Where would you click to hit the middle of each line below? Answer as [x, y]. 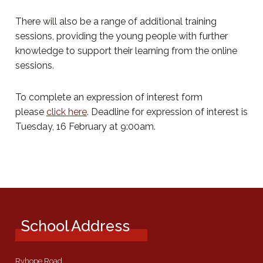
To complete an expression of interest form [109, 97]
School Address [75, 226]
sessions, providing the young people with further [122, 36]
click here [67, 112]
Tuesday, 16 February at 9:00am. [85, 126]
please [31, 112]
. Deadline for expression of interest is [167, 112]
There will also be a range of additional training [116, 21]
